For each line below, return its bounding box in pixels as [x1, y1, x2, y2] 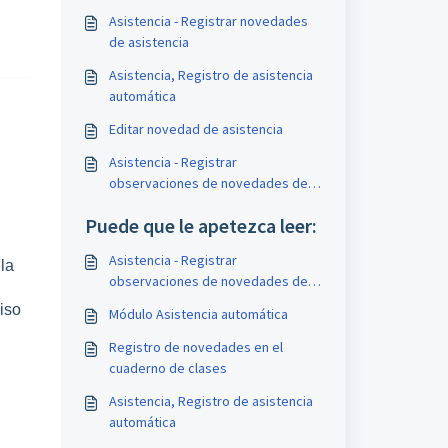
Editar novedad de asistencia [108, 120, 283, 138]
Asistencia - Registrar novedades [108, 12, 308, 30]
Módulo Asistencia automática [108, 305, 288, 323]
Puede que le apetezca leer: [84, 213, 317, 238]
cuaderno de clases [108, 359, 227, 377]
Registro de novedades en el [108, 338, 283, 356]
